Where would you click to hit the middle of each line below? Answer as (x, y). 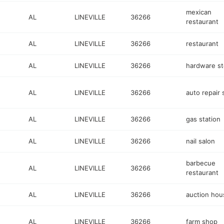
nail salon (200, 141)
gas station (203, 119)
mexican (198, 12)
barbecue (200, 163)
